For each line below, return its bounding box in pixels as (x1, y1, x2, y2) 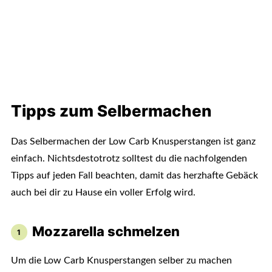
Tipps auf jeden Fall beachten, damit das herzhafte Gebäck (10, 171, 258, 181)
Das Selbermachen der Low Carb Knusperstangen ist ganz (10, 137, 256, 147)
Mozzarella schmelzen (32, 223, 180, 240)
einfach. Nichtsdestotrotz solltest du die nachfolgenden (10, 154, 247, 164)
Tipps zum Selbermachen (10, 101, 211, 121)
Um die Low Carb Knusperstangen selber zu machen (10, 256, 232, 266)
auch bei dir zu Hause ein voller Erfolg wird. (10, 188, 195, 198)
